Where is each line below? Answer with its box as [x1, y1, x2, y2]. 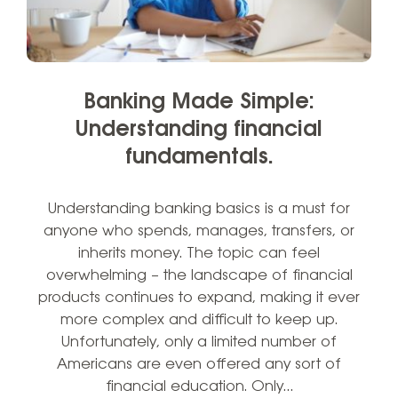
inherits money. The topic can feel [78, 244, 320, 262]
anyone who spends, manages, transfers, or [44, 222, 354, 240]
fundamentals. [124, 145, 274, 170]
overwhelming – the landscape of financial [45, 267, 353, 284]
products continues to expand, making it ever [38, 289, 360, 306]
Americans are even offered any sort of [57, 355, 341, 373]
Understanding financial [76, 117, 322, 142]
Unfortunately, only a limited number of [61, 333, 337, 351]
